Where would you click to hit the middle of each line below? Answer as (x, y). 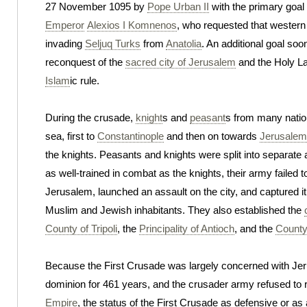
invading (65, 44)
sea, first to (71, 136)
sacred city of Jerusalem (181, 62)
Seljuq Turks (113, 44)
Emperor (65, 25)
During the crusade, (90, 118)
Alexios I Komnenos (132, 25)
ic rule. (85, 81)
